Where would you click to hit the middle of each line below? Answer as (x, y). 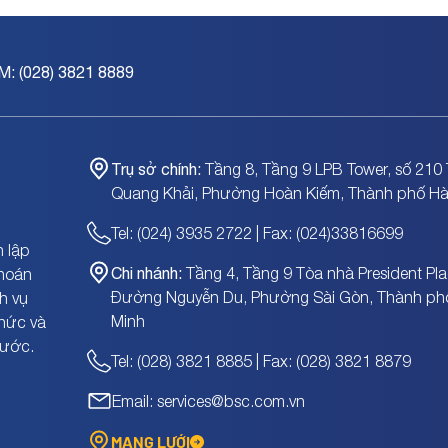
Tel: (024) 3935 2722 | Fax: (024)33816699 (256, 233)
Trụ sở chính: (155, 169)
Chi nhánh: (146, 273)
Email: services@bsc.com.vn (208, 401)
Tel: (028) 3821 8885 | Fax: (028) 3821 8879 (260, 361)
